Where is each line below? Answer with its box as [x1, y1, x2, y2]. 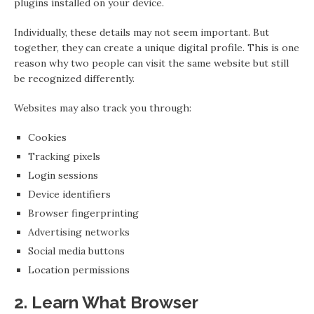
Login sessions [28, 169, 98, 182]
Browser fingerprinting [28, 207, 139, 220]
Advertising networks [28, 226, 130, 239]
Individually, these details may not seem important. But [14, 26, 269, 39]
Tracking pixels [28, 150, 100, 163]
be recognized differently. [14, 72, 135, 86]
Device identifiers [28, 188, 111, 201]
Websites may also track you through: [14, 102, 191, 115]
